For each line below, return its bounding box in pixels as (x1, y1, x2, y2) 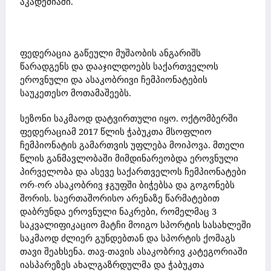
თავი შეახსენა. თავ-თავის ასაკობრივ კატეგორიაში (20, 244, 247, 257)
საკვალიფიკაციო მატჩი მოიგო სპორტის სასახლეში (20, 218, 251, 230)
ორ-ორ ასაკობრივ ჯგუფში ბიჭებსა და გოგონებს (20, 178, 235, 191)
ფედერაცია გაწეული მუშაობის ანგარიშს (20, 47, 201, 59)
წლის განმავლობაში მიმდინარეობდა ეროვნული (20, 151, 238, 164)
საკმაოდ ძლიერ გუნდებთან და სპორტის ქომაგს (20, 231, 235, 244)
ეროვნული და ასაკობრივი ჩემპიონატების (20, 73, 207, 86)
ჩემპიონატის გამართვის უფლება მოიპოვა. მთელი (20, 138, 244, 151)
